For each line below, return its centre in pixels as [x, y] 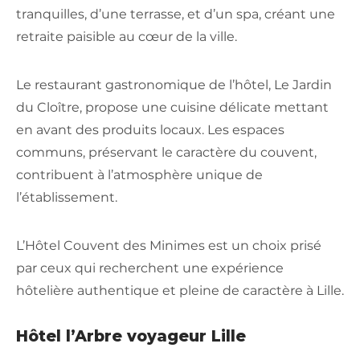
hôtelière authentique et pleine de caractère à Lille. [180, 290]
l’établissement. [67, 197]
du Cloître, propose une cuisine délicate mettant [172, 107]
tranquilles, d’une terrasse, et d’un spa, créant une [176, 14]
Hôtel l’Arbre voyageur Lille [131, 335]
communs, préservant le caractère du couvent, [166, 152]
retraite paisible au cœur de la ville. [127, 36]
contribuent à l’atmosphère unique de [139, 174]
